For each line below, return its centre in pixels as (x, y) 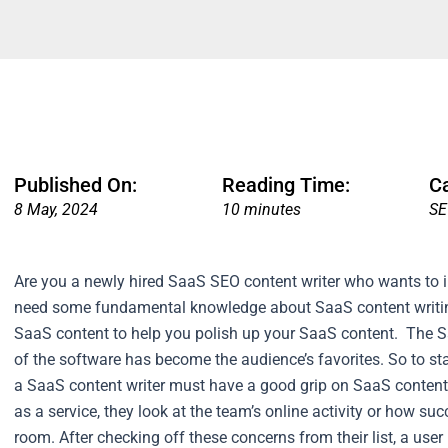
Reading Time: (285, 185)
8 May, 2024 (56, 210)
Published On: (75, 185)
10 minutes (261, 210)
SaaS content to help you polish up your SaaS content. (208, 333)
